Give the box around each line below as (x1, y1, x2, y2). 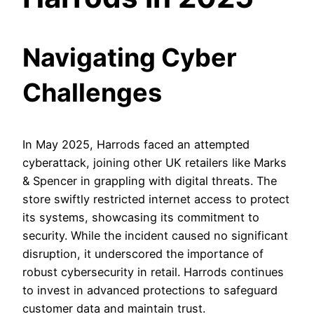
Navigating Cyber (22, 41, 237, 73)
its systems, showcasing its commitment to (22, 210, 259, 224)
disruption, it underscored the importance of (22, 246, 264, 261)
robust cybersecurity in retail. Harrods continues (22, 264, 284, 279)
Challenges (22, 76, 162, 108)
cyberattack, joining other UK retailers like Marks (22, 155, 287, 170)
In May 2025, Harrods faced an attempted (22, 137, 250, 151)
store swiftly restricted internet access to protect (22, 191, 289, 206)
